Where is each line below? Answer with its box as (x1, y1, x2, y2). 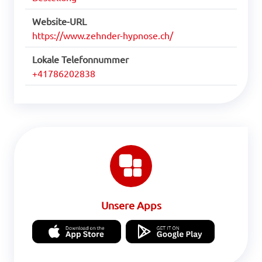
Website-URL (32, 15, 87, 27)
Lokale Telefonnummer (32, 53, 129, 65)
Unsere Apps (101, 199, 161, 212)
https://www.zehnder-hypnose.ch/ (32, 29, 173, 42)
